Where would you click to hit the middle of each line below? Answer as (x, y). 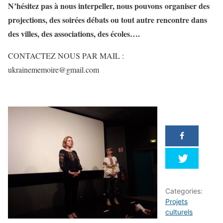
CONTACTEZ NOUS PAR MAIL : (66, 56)
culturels (179, 212)
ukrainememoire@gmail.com (54, 69)
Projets (176, 201)
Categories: (184, 191)
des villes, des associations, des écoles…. (74, 34)
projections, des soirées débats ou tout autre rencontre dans (108, 20)
